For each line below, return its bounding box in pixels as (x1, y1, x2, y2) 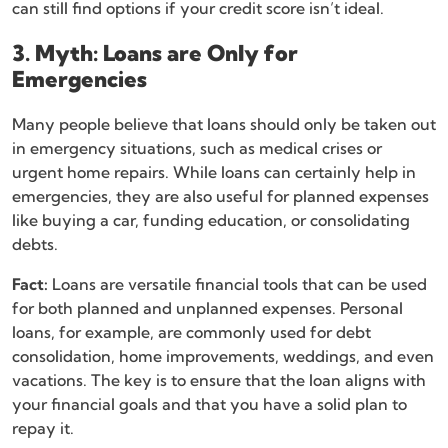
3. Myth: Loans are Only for (12, 39, 298, 68)
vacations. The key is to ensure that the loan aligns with (12, 370, 426, 391)
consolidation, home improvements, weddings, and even (12, 346, 434, 367)
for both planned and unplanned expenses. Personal (12, 298, 403, 319)
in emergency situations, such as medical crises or (12, 138, 382, 159)
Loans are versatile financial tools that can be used (48, 274, 427, 295)
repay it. (12, 418, 74, 439)
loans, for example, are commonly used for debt (12, 322, 371, 343)
